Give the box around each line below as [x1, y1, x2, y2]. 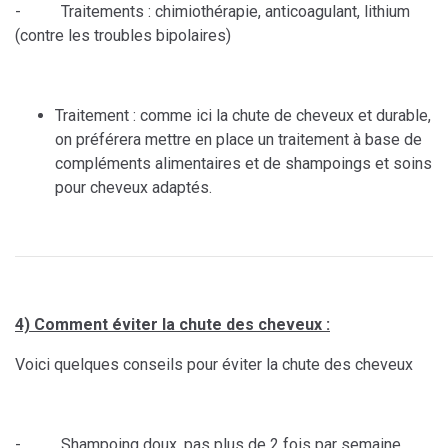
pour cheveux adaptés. [55, 178, 212, 198]
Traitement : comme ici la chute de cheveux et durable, [55, 106, 431, 126]
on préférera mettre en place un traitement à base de [55, 130, 422, 150]
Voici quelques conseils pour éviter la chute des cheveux [15, 355, 413, 375]
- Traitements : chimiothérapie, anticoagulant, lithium [15, 2, 410, 22]
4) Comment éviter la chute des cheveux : [15, 315, 330, 335]
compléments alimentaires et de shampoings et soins [55, 154, 432, 174]
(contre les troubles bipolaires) [15, 26, 231, 46]
